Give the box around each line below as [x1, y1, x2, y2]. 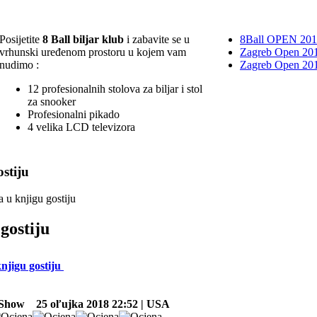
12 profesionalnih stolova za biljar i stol [28, 82, 202, 95]
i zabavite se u [124, 33, 190, 45]
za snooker [28, 95, 76, 108]
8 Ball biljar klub [42, 33, 124, 45]
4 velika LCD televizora [28, 120, 135, 133]
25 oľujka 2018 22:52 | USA [28, 297, 170, 310]
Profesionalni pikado [28, 108, 120, 120]
